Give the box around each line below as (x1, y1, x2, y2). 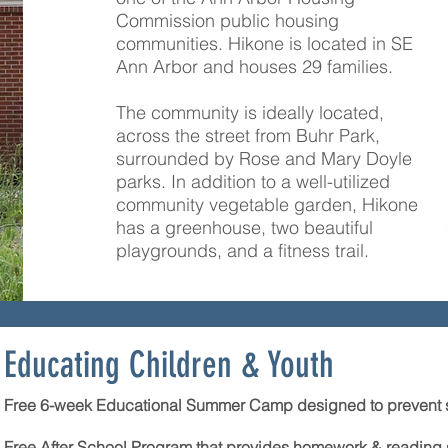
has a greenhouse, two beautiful (115, 216, 373, 239)
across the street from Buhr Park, (115, 124, 380, 147)
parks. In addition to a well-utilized (115, 170, 390, 193)
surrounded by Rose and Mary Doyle (115, 147, 412, 170)
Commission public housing (115, 9, 339, 32)
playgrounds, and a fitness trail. (115, 239, 369, 262)
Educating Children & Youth (4, 343, 334, 386)
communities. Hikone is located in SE (115, 32, 413, 55)
